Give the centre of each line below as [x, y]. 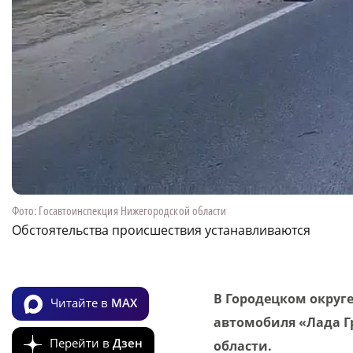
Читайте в [81, 302]
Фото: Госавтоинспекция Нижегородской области [119, 211]
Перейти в [81, 342]
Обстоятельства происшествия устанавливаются [161, 230]
